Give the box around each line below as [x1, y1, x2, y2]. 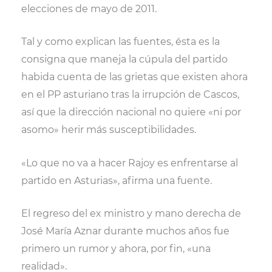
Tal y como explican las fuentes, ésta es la [21, 36, 220, 48]
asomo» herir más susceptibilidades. [21, 124, 196, 136]
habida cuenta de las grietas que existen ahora [21, 71, 248, 83]
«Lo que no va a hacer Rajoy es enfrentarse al [21, 157, 238, 169]
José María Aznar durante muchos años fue [21, 225, 229, 237]
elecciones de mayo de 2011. [21, 2, 157, 15]
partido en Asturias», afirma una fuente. [21, 174, 212, 186]
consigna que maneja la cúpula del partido [21, 53, 228, 66]
